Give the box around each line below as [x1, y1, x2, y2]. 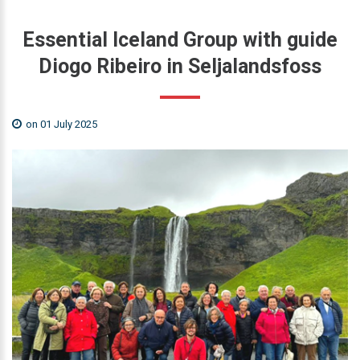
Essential [22, 27, 108, 51]
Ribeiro [96, 54, 162, 78]
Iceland [112, 27, 178, 51]
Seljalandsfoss [188, 54, 321, 78]
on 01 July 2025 [23, 117, 97, 130]
